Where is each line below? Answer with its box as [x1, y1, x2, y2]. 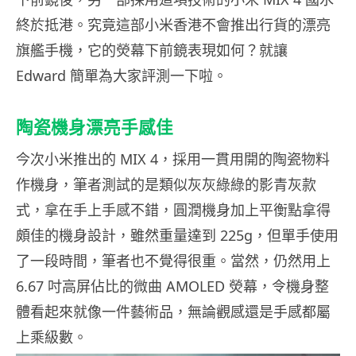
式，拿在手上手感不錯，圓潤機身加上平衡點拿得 [16, 199, 331, 219]
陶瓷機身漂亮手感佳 [16, 116, 173, 137]
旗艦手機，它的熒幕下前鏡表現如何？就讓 [16, 40, 288, 60]
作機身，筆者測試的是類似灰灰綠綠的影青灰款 [16, 174, 316, 194]
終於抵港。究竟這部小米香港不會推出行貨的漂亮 [16, 14, 331, 34]
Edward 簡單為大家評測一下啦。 [16, 65, 227, 85]
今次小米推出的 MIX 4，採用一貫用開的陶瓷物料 [16, 149, 330, 168]
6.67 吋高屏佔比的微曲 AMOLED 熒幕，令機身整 [16, 276, 329, 296]
